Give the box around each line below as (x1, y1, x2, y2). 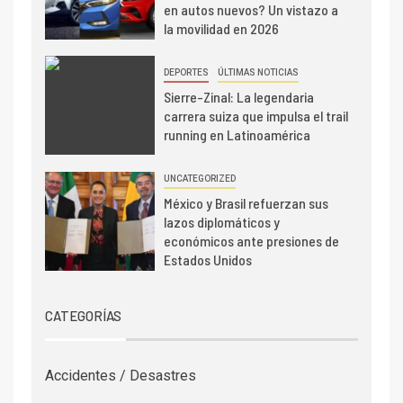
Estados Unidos (163, 251, 252, 269)
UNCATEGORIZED (163, 174, 236, 184)
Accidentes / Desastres (45, 367, 196, 385)
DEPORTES (163, 67, 209, 78)
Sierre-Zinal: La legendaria (163, 88, 314, 106)
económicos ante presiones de (163, 232, 339, 250)
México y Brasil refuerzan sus (163, 194, 328, 212)
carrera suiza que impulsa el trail (163, 107, 348, 125)
